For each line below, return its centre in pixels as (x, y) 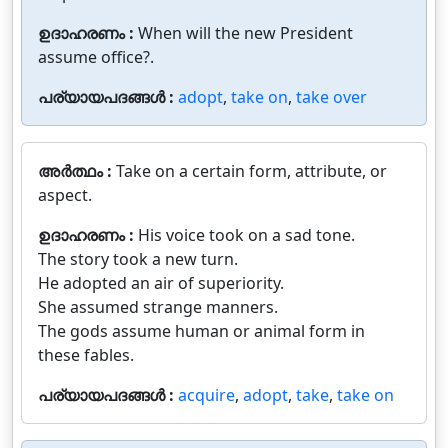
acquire (206, 395)
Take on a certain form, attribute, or (251, 171)
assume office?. (96, 57)
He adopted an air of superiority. (161, 283)
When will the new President (245, 33)
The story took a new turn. (138, 259)
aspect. (65, 195)
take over (331, 97)
